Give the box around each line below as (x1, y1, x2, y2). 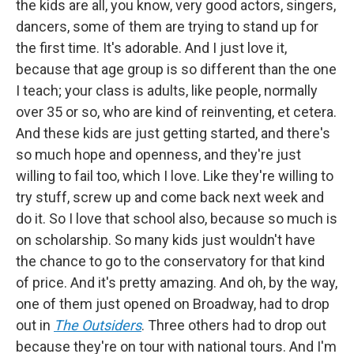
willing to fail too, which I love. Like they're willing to (16, 167, 333, 184)
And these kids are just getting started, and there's (16, 124, 330, 141)
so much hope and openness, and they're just (16, 145, 301, 163)
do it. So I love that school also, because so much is (16, 209, 337, 227)
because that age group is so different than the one (16, 60, 337, 77)
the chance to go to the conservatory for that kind (16, 252, 325, 269)
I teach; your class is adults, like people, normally (16, 81, 318, 99)
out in (16, 316, 54, 333)
